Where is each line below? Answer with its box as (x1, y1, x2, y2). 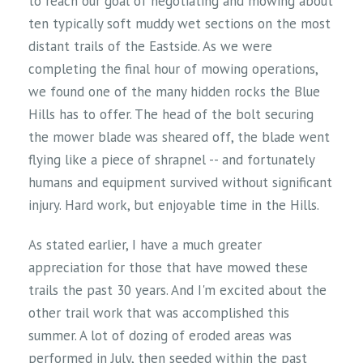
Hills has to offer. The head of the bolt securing (28, 105, 314, 124)
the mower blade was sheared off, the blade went (28, 128, 330, 147)
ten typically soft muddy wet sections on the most (28, 15, 331, 33)
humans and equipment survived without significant (28, 173, 332, 192)
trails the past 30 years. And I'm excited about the (28, 281, 327, 300)
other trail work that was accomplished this (28, 304, 289, 322)
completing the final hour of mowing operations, (28, 60, 318, 79)
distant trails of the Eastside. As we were (28, 37, 272, 56)
